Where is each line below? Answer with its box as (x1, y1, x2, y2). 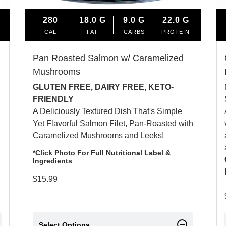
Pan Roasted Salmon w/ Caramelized (33, 52, 184, 63)
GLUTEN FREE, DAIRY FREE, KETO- (33, 82, 174, 91)
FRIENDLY (33, 94, 74, 103)
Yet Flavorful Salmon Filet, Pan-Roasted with (33, 119, 193, 128)
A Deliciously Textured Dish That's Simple (33, 106, 182, 116)
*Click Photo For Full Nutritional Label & (33, 148, 171, 157)
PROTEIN (161, 28, 190, 35)
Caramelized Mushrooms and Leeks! (33, 131, 164, 140)
